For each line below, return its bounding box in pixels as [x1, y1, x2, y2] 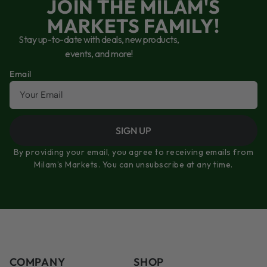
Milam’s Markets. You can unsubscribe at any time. [34, 159, 233, 170]
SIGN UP [116, 124, 151, 136]
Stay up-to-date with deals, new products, [18, 33, 179, 45]
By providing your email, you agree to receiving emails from [13, 146, 254, 157]
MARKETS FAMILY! [47, 13, 220, 38]
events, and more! [65, 47, 133, 60]
